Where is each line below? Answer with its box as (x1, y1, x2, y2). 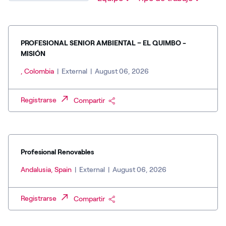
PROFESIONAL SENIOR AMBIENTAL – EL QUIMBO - (21, 39, 186, 48)
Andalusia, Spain (21, 165, 73, 175)
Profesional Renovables (21, 148, 94, 157)
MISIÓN (21, 49, 45, 59)
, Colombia (21, 67, 55, 76)
